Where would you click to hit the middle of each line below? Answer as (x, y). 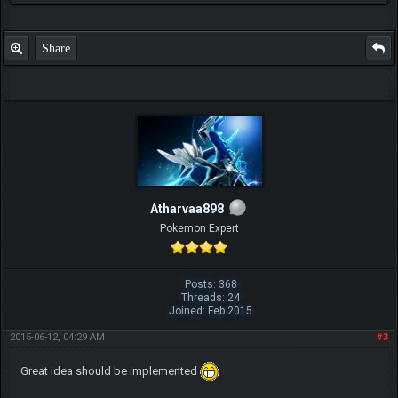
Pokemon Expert (199, 229)
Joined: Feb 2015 (211, 311)
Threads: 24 (211, 298)
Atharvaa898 (187, 208)
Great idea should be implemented (110, 371)
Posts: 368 (211, 285)
